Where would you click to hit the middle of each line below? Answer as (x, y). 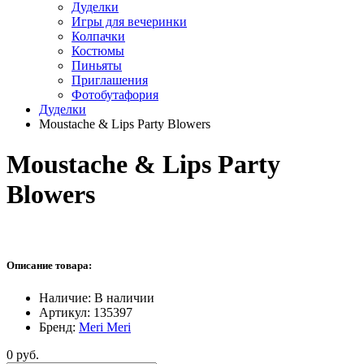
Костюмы (98, 51)
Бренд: (59, 327)
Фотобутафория (115, 95)
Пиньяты (97, 66)
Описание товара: (49, 266)
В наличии (124, 297)
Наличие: (67, 297)
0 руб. (23, 354)
